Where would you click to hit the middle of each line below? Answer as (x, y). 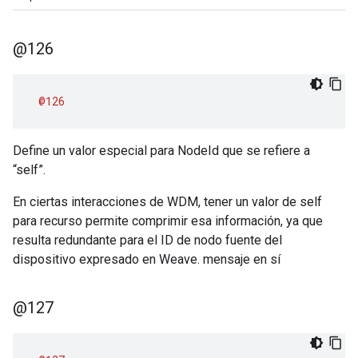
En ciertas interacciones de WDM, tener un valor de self (167, 202)
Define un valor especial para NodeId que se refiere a (161, 151)
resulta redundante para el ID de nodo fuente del (147, 240)
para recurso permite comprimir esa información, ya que (168, 221)
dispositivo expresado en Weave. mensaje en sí (147, 259)
